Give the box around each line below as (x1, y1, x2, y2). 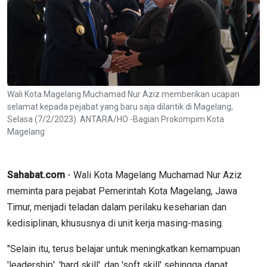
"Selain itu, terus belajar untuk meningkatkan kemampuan (7, 243, 240, 254)
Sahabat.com (7, 169, 65, 181)
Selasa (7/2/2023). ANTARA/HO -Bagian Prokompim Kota (7, 114, 224, 124)
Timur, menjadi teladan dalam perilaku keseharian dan (7, 201, 226, 213)
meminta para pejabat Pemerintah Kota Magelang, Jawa (7, 185, 237, 197)
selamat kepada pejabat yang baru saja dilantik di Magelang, (7, 101, 233, 111)
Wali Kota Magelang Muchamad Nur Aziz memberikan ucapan (7, 89, 240, 99)
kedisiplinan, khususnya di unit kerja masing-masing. (7, 217, 223, 229)
